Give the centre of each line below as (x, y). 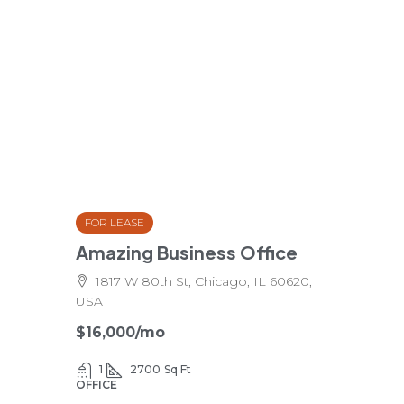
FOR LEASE (115, 222)
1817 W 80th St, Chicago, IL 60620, (204, 281)
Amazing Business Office (187, 252)
